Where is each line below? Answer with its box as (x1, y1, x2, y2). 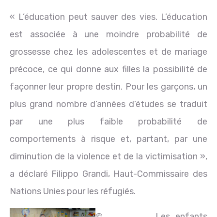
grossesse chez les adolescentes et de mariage (10, 46, 207, 57)
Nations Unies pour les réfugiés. (10, 186, 136, 197)
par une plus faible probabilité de (10, 116, 207, 127)
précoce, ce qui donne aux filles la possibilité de (10, 63, 207, 75)
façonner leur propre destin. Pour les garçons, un (10, 81, 207, 92)
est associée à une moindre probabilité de (10, 29, 207, 40)
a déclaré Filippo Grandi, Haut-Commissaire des (10, 168, 207, 179)
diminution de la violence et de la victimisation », (10, 151, 207, 162)
